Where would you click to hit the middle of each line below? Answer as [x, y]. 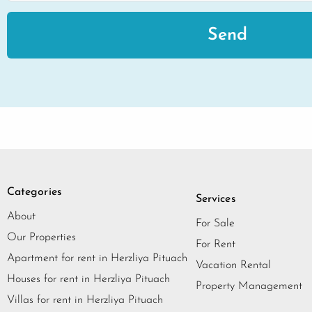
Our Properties [41, 238]
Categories [34, 193]
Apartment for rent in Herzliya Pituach [97, 259]
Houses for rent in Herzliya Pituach [88, 280]
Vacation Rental [233, 266]
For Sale [215, 224]
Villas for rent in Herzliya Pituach [85, 301]
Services [216, 200]
